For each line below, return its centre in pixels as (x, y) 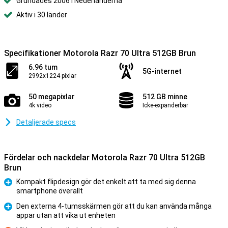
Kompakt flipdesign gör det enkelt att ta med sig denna (106, 182)
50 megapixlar (52, 97)
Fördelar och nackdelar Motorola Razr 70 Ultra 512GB (105, 158)
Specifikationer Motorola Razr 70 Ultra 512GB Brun (100, 53)
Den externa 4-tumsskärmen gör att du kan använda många (114, 206)
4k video (40, 105)
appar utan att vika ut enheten (66, 215)
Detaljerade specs (46, 122)
